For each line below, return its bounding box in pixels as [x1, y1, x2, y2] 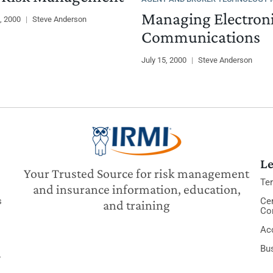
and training [103, 197, 170, 213]
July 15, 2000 [141, 55, 188, 65]
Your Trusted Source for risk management [24, 165, 249, 181]
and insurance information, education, [32, 181, 241, 197]
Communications [141, 27, 260, 46]
